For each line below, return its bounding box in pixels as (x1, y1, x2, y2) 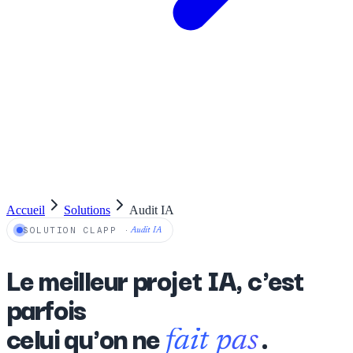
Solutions (64, 203, 110, 217)
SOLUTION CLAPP (23, 225, 117, 236)
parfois (6, 287, 86, 329)
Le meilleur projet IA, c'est (6, 258, 303, 300)
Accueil (6, 203, 45, 217)
